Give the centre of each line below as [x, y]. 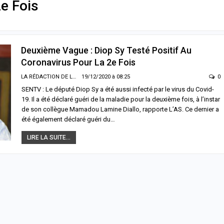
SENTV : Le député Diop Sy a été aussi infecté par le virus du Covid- [118, 89]
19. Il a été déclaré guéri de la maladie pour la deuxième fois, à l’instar [121, 99]
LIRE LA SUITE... [49, 137]
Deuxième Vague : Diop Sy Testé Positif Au [106, 50]
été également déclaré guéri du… [68, 119]
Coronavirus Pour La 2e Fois [78, 62]
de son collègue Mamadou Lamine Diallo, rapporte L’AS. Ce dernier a [120, 109]
